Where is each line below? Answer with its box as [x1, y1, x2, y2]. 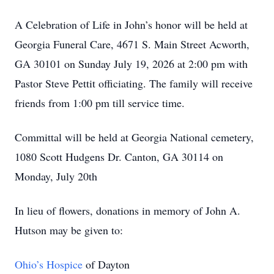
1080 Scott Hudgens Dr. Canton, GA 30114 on [15, 149, 223, 164]
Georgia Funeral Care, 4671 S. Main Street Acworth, [15, 37, 250, 51]
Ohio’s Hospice [15, 257, 83, 272]
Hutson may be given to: [15, 223, 123, 237]
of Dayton [83, 257, 130, 272]
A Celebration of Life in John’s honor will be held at [15, 17, 248, 32]
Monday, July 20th [15, 169, 97, 183]
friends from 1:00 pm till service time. [15, 95, 185, 110]
